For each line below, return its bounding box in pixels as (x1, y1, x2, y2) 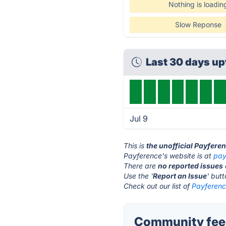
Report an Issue (153, 172, 207, 180)
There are (124, 161, 158, 170)
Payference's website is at (124, 151, 214, 160)
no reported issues (158, 161, 223, 170)
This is (124, 141, 147, 150)
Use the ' (124, 172, 153, 180)
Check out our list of (124, 182, 192, 190)
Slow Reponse (175, 20, 221, 29)
